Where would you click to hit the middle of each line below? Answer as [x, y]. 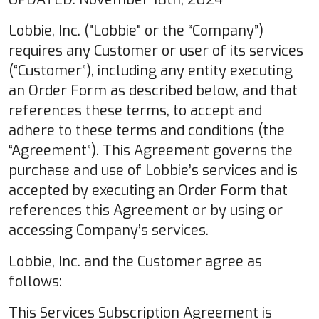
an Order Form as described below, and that [153, 90]
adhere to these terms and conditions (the [147, 130]
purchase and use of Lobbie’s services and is [153, 170]
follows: [35, 281]
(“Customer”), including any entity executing [151, 70]
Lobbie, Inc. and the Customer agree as [135, 261]
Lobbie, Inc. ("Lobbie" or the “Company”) [136, 31]
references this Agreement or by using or [146, 210]
